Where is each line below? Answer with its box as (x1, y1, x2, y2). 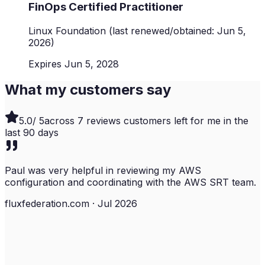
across (44, 115, 77, 127)
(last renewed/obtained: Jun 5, (106, 24, 246, 37)
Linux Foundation (28, 24, 106, 37)
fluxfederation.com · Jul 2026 (5, 198, 137, 210)
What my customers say (5, 81, 171, 99)
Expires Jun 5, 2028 (28, 57, 119, 70)
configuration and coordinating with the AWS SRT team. (5, 176, 256, 189)
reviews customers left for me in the (83, 115, 248, 127)
